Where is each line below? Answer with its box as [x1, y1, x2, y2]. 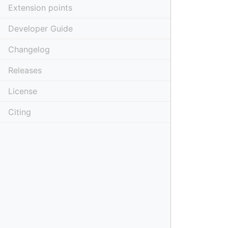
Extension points [8, 3, 72, 13]
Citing [8, 107, 31, 117]
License [8, 86, 37, 96]
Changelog [8, 44, 50, 54]
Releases [8, 65, 42, 75]
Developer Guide [8, 23, 73, 34]
